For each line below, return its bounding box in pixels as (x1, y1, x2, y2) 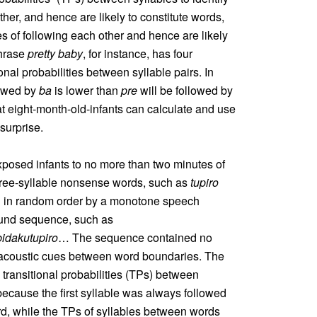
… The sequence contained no (58, 229, 212, 246)
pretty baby (28, 45, 83, 62)
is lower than (52, 82, 121, 98)
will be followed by (137, 82, 233, 98)
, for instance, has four (83, 45, 192, 62)
